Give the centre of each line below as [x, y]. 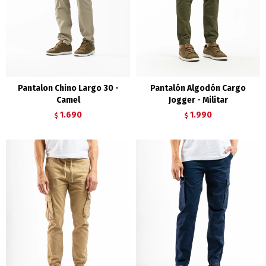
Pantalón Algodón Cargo [198, 88]
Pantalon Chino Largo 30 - [68, 88]
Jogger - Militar [198, 100]
